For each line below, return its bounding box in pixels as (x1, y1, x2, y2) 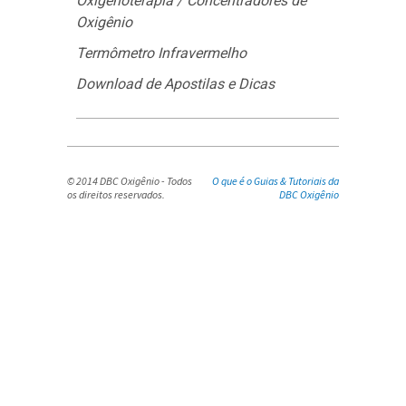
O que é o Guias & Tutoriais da (212, 174, 339, 188)
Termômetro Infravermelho (76, 44, 246, 62)
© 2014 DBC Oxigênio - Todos (67, 174, 192, 188)
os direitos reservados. (67, 188, 165, 201)
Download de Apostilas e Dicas (76, 75, 275, 92)
